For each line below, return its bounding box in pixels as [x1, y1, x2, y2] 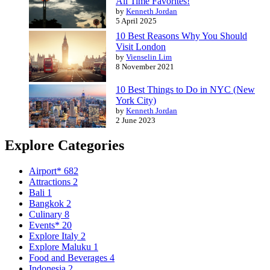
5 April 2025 [116, 16, 157, 25]
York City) [116, 95, 156, 105]
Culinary [29, 209, 64, 219]
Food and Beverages [29, 252, 110, 263]
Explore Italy [29, 230, 81, 241]
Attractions [29, 176, 73, 187]
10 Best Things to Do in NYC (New [116, 84, 255, 95]
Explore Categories [5, 137, 124, 153]
